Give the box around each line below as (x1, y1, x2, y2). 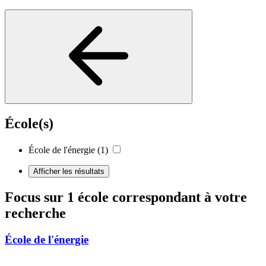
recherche (5, 205, 66, 221)
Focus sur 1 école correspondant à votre (5, 189, 247, 205)
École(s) (5, 116, 53, 132)
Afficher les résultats (33, 167, 104, 176)
